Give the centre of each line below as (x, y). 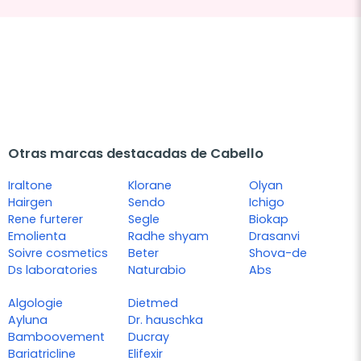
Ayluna (28, 320)
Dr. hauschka (166, 320)
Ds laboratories (53, 270)
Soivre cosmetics (58, 253)
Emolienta (37, 237)
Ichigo (266, 203)
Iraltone (30, 186)
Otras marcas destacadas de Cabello (136, 154)
